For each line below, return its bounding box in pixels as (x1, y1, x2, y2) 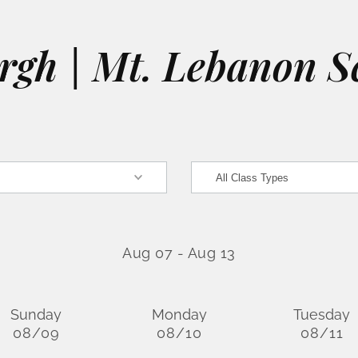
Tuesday (293, 306, 351, 323)
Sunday (10, 306, 62, 323)
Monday (151, 306, 207, 323)
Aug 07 (122, 245, 173, 261)
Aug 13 (187, 245, 236, 261)
